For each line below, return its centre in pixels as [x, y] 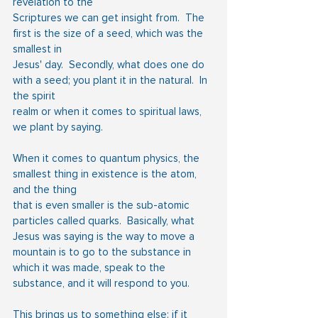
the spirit [34, 95]
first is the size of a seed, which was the [109, 33]
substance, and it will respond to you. [101, 283]
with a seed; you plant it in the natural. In [111, 80]
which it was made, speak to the [91, 267]
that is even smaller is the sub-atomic [103, 205]
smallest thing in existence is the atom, [106, 174]
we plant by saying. [58, 127]
